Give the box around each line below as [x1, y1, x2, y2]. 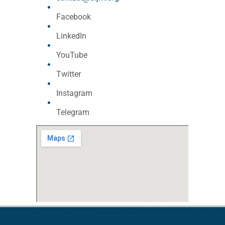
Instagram [56, 88, 92, 98]
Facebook [56, 12, 91, 22]
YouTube [56, 50, 87, 60]
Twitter [56, 69, 81, 79]
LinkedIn [56, 31, 86, 41]
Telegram [56, 107, 89, 117]
